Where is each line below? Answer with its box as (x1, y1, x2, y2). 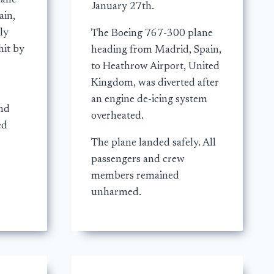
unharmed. (91, 187, 141, 198)
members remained (91, 171, 179, 182)
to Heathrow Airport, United (91, 61, 220, 72)
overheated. (91, 111, 144, 122)
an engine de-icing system (91, 94, 207, 105)
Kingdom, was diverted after (91, 78, 219, 89)
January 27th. (91, 1, 154, 12)
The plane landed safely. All (91, 138, 216, 149)
